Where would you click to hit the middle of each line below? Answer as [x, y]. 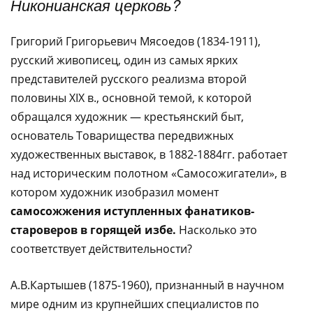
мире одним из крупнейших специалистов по [135, 304]
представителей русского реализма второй [129, 79]
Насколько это [218, 230]
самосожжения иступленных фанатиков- [132, 211]
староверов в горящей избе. [95, 230]
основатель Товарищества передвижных [122, 136]
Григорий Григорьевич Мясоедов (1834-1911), [136, 41]
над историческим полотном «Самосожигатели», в [148, 173]
